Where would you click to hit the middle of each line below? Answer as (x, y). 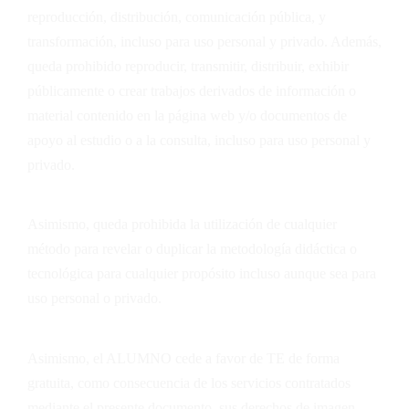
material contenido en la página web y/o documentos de (187, 115)
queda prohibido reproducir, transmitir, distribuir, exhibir (188, 66)
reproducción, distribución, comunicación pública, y (177, 16)
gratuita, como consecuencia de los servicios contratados (189, 383)
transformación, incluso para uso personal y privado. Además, (204, 41)
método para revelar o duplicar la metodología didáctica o (192, 249)
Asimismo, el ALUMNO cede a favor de (147, 358)
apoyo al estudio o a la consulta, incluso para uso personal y (199, 140)
